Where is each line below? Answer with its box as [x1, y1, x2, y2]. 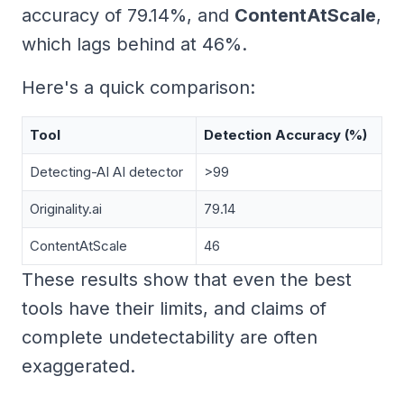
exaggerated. [22, 354, 135, 377]
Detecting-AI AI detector [30, 162, 183, 180]
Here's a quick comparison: [22, 76, 255, 98]
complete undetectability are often [22, 326, 317, 348]
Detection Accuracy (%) [204, 125, 367, 143]
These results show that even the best [22, 268, 352, 290]
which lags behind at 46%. [22, 32, 247, 55]
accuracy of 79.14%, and [22, 4, 234, 26]
